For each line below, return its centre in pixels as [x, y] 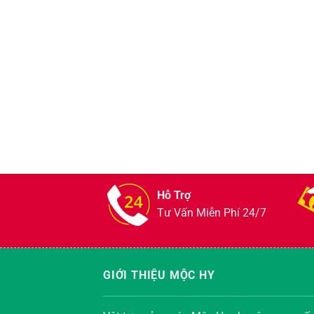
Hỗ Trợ [174, 196]
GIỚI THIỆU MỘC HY [159, 275]
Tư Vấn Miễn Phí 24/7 [212, 213]
